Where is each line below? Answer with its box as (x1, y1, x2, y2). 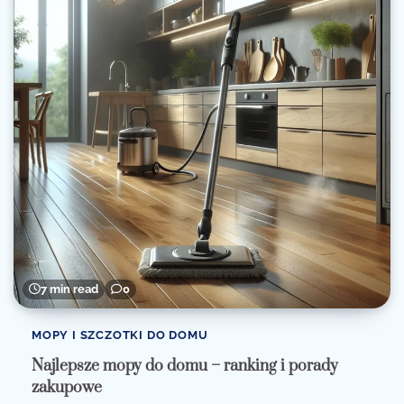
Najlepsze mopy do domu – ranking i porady (32, 356, 338, 377)
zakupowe (32, 378, 102, 399)
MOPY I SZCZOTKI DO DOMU (32, 327, 208, 342)
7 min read (41, 281, 98, 296)
